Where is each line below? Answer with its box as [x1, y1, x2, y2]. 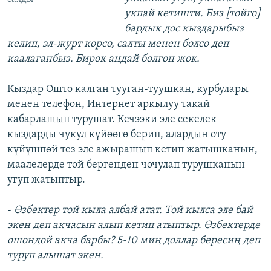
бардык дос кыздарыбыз [124, 23, 244, 35]
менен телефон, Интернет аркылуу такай [7, 99, 210, 111]
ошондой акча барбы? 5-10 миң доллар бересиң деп [7, 235, 260, 247]
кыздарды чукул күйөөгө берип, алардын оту [7, 129, 226, 141]
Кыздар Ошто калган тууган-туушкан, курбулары [7, 83, 249, 96]
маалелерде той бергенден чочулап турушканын [7, 159, 245, 171]
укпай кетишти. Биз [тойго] [124, 8, 260, 20]
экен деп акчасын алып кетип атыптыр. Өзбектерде [7, 220, 260, 232]
